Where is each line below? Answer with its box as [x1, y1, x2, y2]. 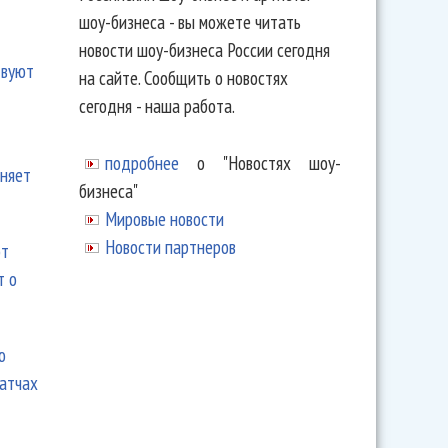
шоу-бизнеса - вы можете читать [78, 9, 301, 34]
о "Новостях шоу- [178, 149, 341, 175]
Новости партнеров [104, 233, 236, 259]
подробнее [104, 149, 179, 175]
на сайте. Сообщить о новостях [78, 65, 288, 90]
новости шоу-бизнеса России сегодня [78, 37, 330, 62]
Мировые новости [104, 205, 224, 231]
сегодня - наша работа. [78, 93, 235, 118]
